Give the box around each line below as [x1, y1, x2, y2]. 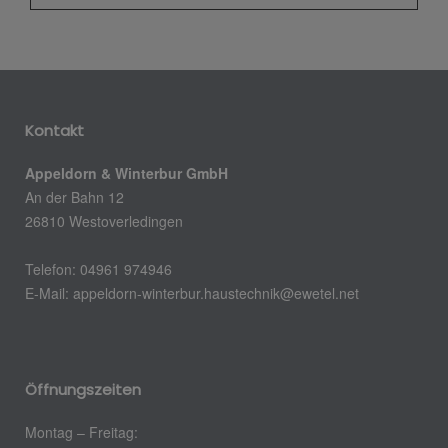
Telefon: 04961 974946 [25, 258, 172, 279]
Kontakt [25, 119, 84, 141]
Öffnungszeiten [25, 378, 141, 400]
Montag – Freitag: [25, 421, 138, 442]
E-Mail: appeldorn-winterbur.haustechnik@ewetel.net [25, 282, 367, 303]
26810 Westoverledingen [25, 210, 187, 231]
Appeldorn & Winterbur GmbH [25, 162, 228, 183]
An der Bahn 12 [25, 186, 124, 207]
